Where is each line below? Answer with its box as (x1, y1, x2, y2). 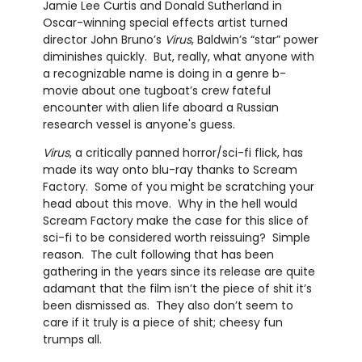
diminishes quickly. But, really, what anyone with (42, 48, 314, 65)
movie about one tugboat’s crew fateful (42, 82, 271, 99)
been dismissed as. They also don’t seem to (42, 297, 293, 314)
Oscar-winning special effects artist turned (42, 15, 288, 32)
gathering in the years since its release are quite (42, 263, 315, 280)
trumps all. (42, 331, 102, 348)
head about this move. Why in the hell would (42, 196, 297, 213)
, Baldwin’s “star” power (191, 32, 318, 48)
